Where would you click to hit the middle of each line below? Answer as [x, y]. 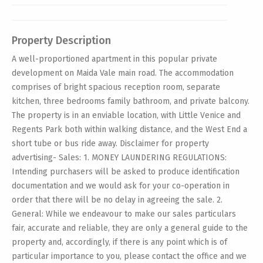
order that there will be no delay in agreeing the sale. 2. [117, 200]
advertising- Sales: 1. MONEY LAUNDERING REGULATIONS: [119, 157]
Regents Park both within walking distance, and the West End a [129, 129]
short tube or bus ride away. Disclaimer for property [110, 143]
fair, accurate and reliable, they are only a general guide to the [130, 228]
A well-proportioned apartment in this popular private [114, 59]
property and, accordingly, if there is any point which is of [119, 242]
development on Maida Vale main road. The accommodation [123, 73]
